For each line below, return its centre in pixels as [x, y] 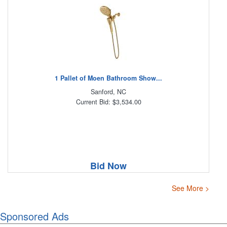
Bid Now [108, 165]
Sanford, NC [108, 91]
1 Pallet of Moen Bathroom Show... [108, 78]
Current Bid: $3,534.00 [108, 102]
